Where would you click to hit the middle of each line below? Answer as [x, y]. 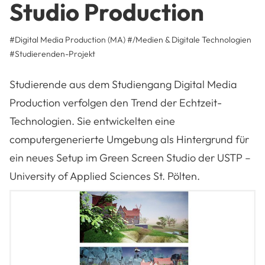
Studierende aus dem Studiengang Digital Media [123, 84]
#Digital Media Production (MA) [67, 39]
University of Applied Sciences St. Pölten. [105, 176]
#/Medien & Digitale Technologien [189, 39]
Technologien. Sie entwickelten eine [92, 121]
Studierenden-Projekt [55, 54]
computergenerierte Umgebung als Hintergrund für [129, 139]
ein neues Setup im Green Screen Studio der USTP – [130, 157]
